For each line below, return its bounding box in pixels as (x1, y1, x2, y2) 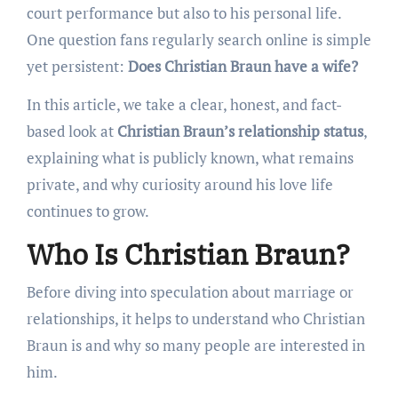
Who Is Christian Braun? (26, 235, 350, 274)
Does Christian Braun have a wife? (127, 56, 358, 77)
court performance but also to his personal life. (26, 3, 341, 24)
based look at (26, 121, 117, 142)
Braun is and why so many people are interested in (26, 334, 365, 355)
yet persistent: (26, 56, 128, 77)
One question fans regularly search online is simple (26, 29, 371, 51)
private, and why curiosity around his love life (26, 174, 333, 195)
